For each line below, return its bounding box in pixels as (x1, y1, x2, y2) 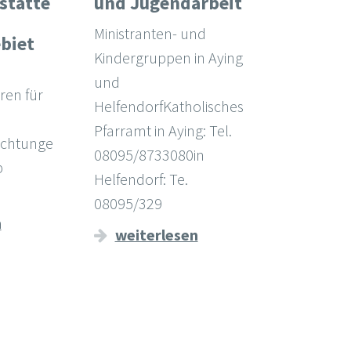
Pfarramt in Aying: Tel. (93, 121, 232, 141)
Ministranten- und (93, 24, 206, 44)
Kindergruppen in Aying (93, 48, 243, 68)
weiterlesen (114, 225, 198, 245)
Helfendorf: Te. (93, 169, 188, 190)
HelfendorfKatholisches (93, 96, 244, 117)
